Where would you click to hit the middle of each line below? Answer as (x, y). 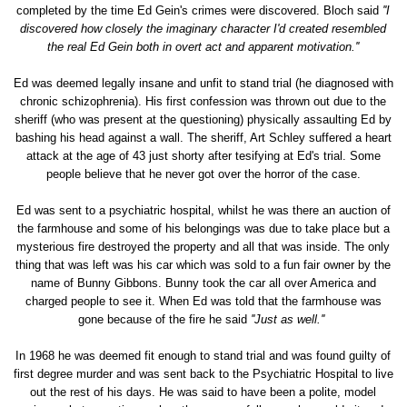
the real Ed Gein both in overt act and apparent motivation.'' (203, 47)
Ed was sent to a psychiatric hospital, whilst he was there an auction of (203, 210)
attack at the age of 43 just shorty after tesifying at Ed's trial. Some (203, 156)
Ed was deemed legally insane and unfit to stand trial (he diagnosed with (203, 83)
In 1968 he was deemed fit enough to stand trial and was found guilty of (203, 356)
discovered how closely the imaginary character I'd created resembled (203, 29)
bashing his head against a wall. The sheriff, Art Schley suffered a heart (203, 138)
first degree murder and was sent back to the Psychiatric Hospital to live (203, 374)
